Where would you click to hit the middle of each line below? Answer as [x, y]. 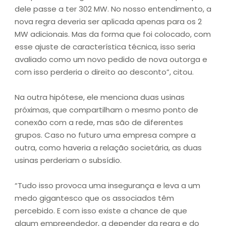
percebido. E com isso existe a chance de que [101, 211]
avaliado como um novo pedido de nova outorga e [111, 60]
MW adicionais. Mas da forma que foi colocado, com [113, 34]
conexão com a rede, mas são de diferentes [99, 123]
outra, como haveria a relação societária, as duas [108, 148]
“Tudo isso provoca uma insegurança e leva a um [107, 186]
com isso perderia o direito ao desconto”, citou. [104, 72]
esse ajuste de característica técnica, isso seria [105, 47]
